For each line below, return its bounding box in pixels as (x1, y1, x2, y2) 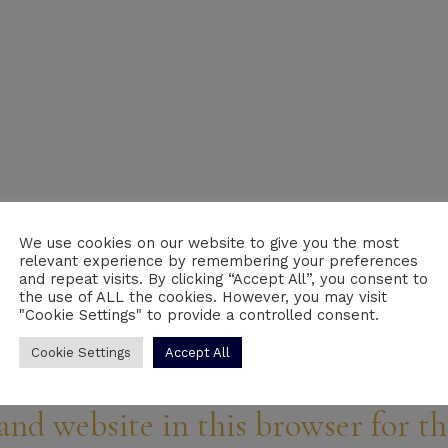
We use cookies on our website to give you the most (19, 234, 399, 252)
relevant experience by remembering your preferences (19, 252, 418, 270)
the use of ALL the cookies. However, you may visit (19, 288, 387, 306)
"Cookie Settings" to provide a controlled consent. (19, 306, 379, 324)
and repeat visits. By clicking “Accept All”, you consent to (19, 270, 428, 288)
